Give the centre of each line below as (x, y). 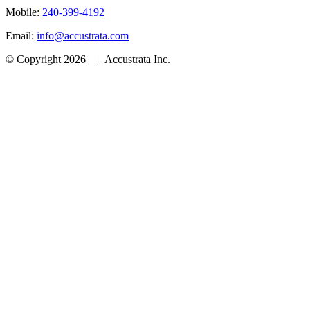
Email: (21, 36)
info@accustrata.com (83, 36)
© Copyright (35, 60)
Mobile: (24, 12)
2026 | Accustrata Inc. (117, 60)
